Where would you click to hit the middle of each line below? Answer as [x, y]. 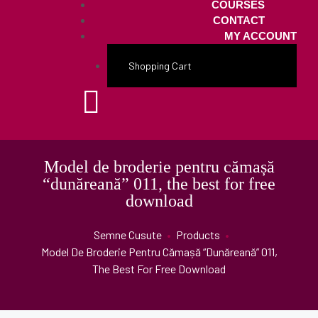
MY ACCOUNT [261, 36]
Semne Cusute [128, 235]
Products [198, 235]
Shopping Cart [160, 66]
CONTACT [239, 20]
